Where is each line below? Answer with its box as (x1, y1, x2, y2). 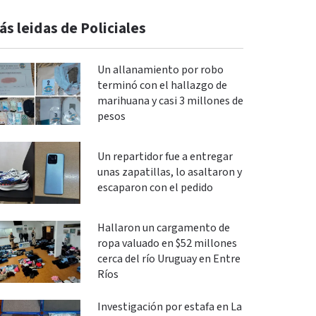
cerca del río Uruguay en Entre (97, 251, 241, 267)
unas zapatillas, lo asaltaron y (97, 164, 242, 180)
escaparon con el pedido (97, 180, 213, 195)
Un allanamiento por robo (97, 63, 224, 78)
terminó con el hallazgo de (97, 78, 227, 93)
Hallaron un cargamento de (97, 220, 230, 236)
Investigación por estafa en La (97, 299, 242, 315)
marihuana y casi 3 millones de (97, 94, 243, 109)
